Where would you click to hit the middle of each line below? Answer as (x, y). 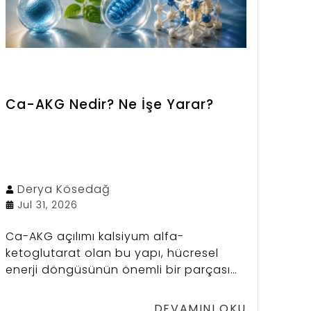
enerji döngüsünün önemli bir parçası (118, 269)
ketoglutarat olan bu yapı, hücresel (112, 253)
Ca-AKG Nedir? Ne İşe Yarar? (109, 104)
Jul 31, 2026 (47, 204)
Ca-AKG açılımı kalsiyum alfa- (94, 236)
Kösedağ (83, 189)
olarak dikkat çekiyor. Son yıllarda (105, 286)
